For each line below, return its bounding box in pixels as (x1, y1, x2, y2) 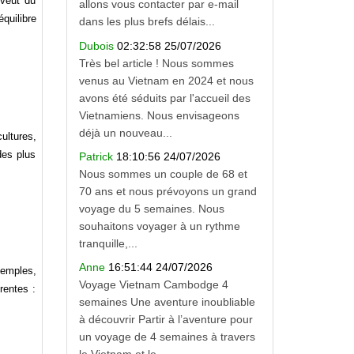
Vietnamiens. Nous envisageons (78, 108, 239, 122)
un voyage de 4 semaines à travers (78, 330, 255, 344)
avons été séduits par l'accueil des (78, 91, 250, 104)
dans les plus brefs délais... (78, 15, 215, 28)
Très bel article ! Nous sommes (78, 56, 234, 70)
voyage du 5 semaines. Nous (78, 202, 224, 216)
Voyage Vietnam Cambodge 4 (78, 278, 228, 292)
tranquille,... (78, 237, 137, 250)
